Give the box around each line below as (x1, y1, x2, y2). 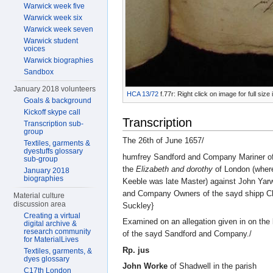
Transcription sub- (24, 119, 84, 128)
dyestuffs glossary (24, 147, 83, 155)
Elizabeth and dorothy (136, 164, 213, 174)
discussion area (13, 200, 66, 208)
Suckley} (122, 200, 154, 210)
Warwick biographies (24, 56, 94, 65)
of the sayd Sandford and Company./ (122, 229, 252, 239)
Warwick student (24, 37, 79, 45)
